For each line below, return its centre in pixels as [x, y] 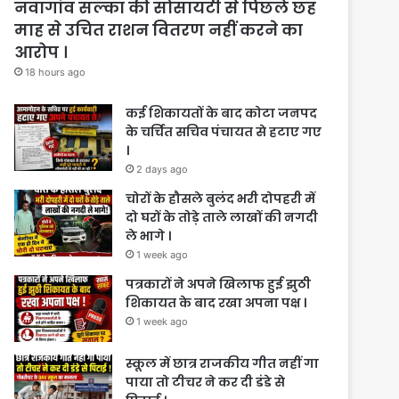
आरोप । [41, 52]
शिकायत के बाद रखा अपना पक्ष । [216, 302]
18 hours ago [55, 72]
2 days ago [162, 169]
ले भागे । [148, 236]
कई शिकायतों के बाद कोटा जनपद [221, 113]
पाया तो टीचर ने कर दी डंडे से [205, 382]
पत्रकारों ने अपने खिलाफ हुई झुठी [218, 284]
